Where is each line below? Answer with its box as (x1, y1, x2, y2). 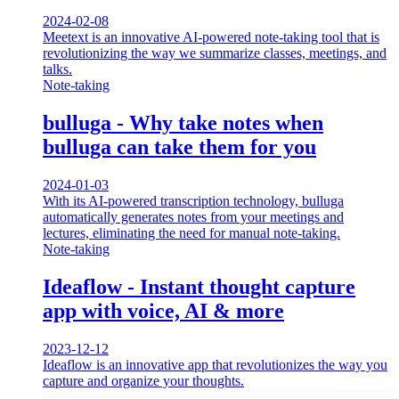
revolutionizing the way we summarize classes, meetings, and (43, 45, 387, 61)
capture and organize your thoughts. (43, 372, 244, 388)
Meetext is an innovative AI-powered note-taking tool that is (43, 28, 379, 45)
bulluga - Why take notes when (43, 110, 323, 134)
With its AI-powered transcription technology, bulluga (43, 192, 344, 208)
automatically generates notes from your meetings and (43, 208, 344, 224)
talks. (43, 61, 72, 77)
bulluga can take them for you (43, 134, 316, 159)
